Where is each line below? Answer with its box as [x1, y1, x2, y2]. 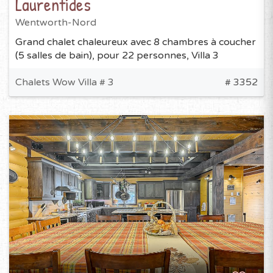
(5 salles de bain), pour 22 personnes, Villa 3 [15, 49, 219, 62]
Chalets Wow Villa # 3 [15, 76, 114, 89]
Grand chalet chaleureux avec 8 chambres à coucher [15, 36, 256, 49]
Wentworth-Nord [15, 16, 96, 29]
